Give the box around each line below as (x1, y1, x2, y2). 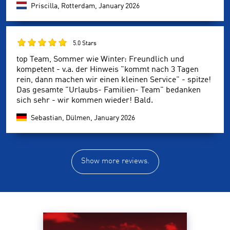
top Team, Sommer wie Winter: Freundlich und (16, 55, 184, 64)
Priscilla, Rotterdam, (31, 2, 99, 10)
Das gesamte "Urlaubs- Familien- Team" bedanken (16, 86, 201, 94)
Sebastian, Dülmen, (31, 114, 94, 122)
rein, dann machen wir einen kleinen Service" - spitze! (16, 75, 211, 84)
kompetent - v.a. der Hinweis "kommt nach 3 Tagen (16, 65, 199, 74)
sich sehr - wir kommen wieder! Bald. (16, 96, 153, 105)
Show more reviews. (81, 157, 149, 165)
